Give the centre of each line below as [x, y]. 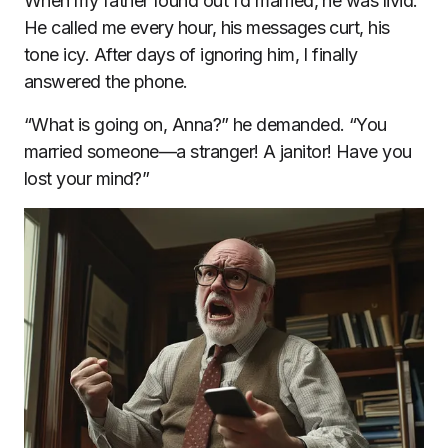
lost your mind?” [87, 178]
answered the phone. [106, 81]
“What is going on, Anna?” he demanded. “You [205, 124]
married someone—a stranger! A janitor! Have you [218, 151]
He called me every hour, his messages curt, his [207, 27]
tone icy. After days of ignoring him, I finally [191, 54]
